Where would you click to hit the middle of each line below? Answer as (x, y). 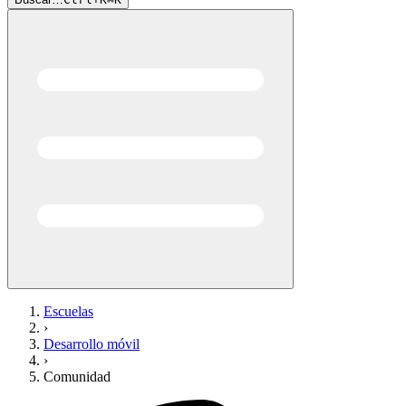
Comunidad (77, 377)
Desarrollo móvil (92, 344)
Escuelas (68, 311)
